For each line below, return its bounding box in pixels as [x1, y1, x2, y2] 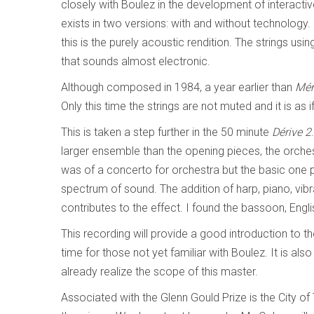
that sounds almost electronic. [61, 55, 210, 68]
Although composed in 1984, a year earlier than [61, 81, 295, 94]
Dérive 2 [272, 125, 311, 139]
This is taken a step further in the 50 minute [61, 125, 272, 139]
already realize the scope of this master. [61, 265, 258, 278]
